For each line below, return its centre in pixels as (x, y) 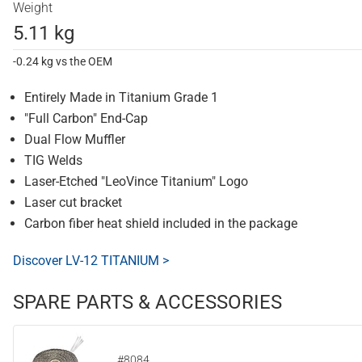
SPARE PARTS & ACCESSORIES (147, 303)
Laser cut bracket (73, 203)
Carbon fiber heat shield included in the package (161, 224)
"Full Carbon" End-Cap (86, 119)
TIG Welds (53, 161)
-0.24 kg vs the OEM (63, 62)
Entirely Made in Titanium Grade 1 (121, 98)
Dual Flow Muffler (75, 140)
